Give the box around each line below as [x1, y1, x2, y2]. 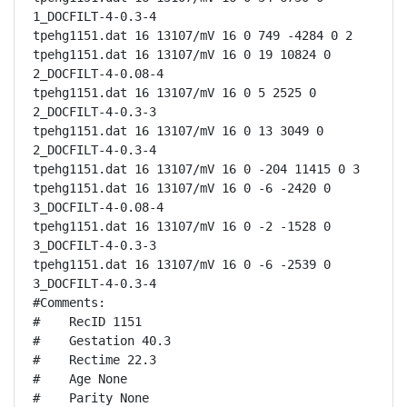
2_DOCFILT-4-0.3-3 [33, 104, 156, 119]
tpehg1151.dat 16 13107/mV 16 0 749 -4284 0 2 [33, 28, 352, 43]
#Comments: [33, 295, 105, 310]
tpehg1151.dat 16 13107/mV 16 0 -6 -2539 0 [33, 257, 331, 272]
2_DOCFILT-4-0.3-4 [33, 143, 156, 157]
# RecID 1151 [33, 314, 142, 329]
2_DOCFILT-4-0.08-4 [33, 66, 164, 81]
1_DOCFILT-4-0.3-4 [33, 9, 156, 24]
